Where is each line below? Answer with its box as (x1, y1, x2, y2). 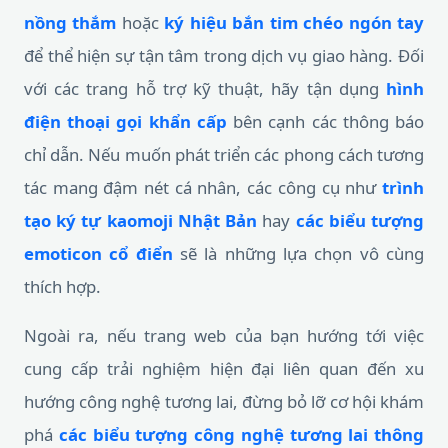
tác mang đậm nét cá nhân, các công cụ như (24, 176, 382, 199)
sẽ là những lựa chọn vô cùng (172, 242, 425, 265)
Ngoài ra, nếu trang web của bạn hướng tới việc (24, 324, 424, 347)
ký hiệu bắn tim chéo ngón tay (164, 11, 425, 34)
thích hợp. (24, 275, 101, 298)
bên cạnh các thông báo (226, 110, 425, 133)
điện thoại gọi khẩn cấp (24, 110, 227, 133)
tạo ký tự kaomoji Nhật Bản (24, 209, 258, 232)
